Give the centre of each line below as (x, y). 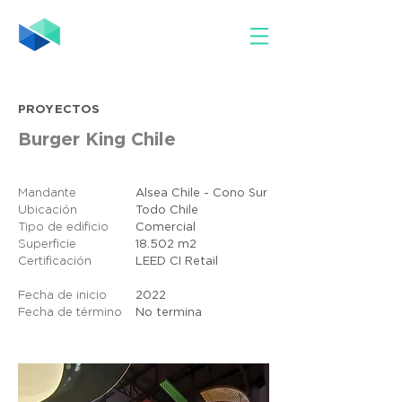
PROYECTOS (59, 110)
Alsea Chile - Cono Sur (201, 193)
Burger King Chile (97, 140)
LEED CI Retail (177, 262)
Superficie (47, 245)
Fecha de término (70, 313)
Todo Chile (167, 210)
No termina (169, 313)
